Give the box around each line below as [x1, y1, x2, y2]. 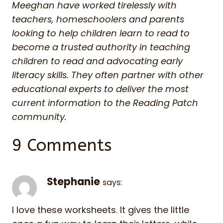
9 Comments [12, 135, 111, 155]
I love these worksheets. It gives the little [12, 204, 189, 217]
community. [12, 110, 67, 123]
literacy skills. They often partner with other [12, 68, 204, 81]
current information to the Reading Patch [12, 96, 198, 109]
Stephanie [47, 174, 100, 189]
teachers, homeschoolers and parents [12, 12, 184, 25]
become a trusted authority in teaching [12, 40, 190, 53]
